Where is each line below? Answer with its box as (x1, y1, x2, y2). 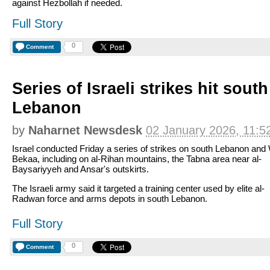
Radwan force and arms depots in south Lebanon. (12, 193, 207, 204)
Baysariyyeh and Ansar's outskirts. (12, 164, 149, 174)
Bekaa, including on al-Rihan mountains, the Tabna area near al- (12, 154, 262, 164)
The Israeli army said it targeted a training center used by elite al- (12, 183, 265, 193)
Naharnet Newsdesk (28, 124, 142, 137)
